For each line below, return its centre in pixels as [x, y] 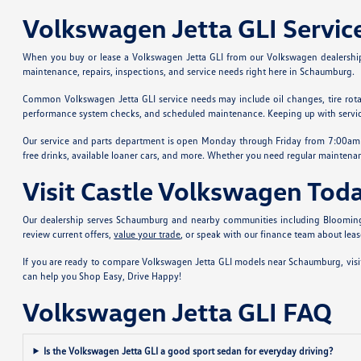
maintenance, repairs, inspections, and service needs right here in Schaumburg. [189, 71]
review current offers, [68, 234]
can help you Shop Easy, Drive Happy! [102, 276]
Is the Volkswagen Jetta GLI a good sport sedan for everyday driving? [189, 351]
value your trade [147, 234]
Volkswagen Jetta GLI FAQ [178, 311]
